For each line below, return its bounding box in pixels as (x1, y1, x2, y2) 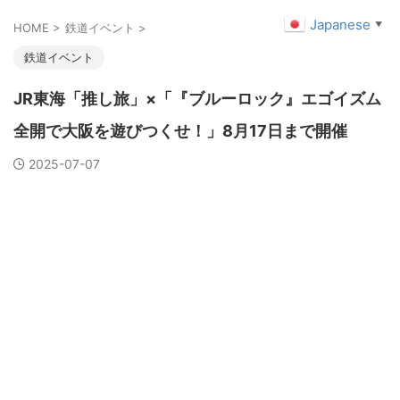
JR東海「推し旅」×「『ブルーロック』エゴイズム (13, 89, 381, 108)
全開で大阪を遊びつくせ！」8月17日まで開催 (13, 121, 347, 140)
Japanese (310, 15, 371, 33)
